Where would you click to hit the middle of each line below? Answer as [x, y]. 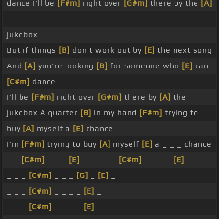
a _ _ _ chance [182, 144]
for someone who [145, 66]
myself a [54, 129]
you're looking [66, 66]
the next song [184, 50]
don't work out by [107, 50]
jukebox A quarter [44, 113]
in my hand [115, 113]
